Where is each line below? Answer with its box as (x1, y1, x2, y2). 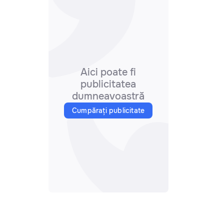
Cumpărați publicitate (72, 106, 145, 115)
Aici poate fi (80, 66, 136, 78)
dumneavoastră (72, 90, 145, 102)
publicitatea (80, 78, 136, 90)
